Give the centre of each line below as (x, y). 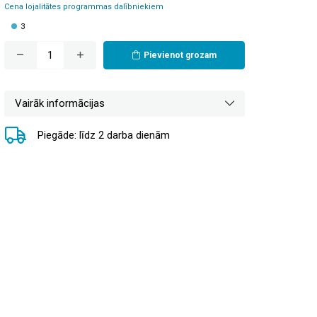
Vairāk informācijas (60, 103)
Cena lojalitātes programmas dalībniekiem (84, 6)
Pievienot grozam (180, 55)
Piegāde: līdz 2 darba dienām (104, 136)
